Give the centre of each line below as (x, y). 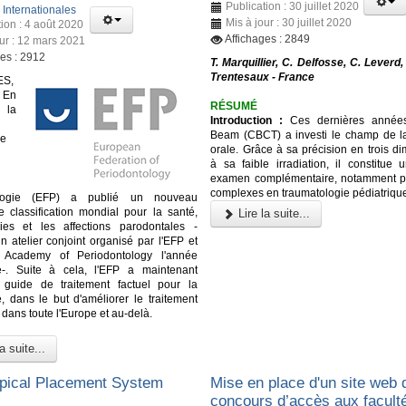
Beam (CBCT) (248, 135)
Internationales (39, 10)
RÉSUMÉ (234, 106)
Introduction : (247, 120)
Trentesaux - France (263, 77)
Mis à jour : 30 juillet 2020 (289, 22)
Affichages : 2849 (268, 39)
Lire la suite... (273, 213)
